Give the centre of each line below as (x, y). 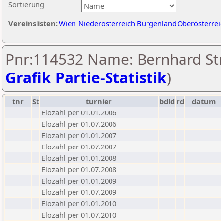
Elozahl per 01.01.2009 (79, 181)
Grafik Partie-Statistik (86, 78)
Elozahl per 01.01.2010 (79, 203)
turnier (99, 101)
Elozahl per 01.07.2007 (79, 147)
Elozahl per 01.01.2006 (79, 112)
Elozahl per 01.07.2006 (79, 124)
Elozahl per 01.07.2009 (79, 192)
